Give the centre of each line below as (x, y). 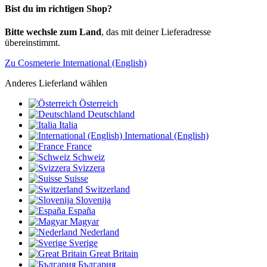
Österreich (99, 104)
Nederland (100, 232)
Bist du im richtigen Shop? (58, 8)
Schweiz (89, 157)
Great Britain (114, 254)
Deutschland (111, 114)
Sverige (83, 243)
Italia (68, 125)
